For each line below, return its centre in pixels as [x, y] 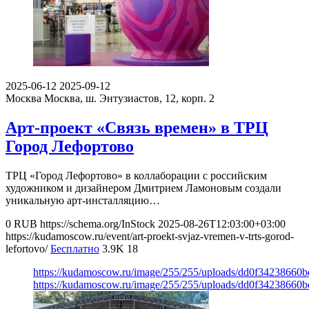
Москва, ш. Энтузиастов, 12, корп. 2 [129, 99]
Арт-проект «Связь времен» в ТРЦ [137, 128]
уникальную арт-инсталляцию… [83, 201]
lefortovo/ [27, 249]
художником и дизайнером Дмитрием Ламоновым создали [143, 188]
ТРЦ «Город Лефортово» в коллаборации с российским [136, 176]
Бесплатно [75, 249]
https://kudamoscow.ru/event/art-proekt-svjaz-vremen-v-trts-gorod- [150, 237]
